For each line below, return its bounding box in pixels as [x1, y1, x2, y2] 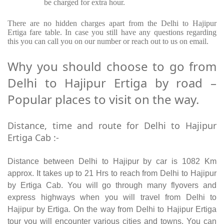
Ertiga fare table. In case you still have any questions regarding [7, 28, 216, 37]
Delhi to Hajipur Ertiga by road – [7, 74, 216, 91]
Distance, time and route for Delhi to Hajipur [7, 119, 216, 132]
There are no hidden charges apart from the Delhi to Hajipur [7, 19, 216, 28]
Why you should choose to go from [7, 58, 216, 75]
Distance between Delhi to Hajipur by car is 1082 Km [7, 157, 216, 166]
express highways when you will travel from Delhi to [7, 193, 216, 202]
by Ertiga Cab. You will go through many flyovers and [7, 181, 216, 190]
